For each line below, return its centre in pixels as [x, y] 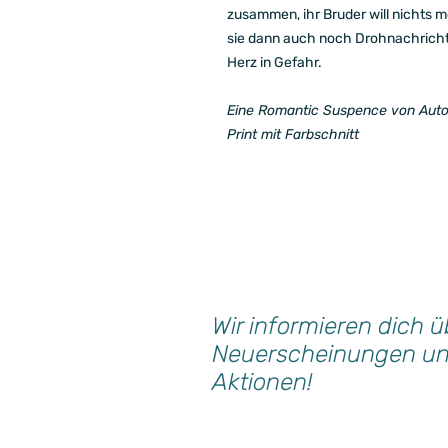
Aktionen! [262, 382]
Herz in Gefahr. [274, 62]
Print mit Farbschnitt [293, 134]
